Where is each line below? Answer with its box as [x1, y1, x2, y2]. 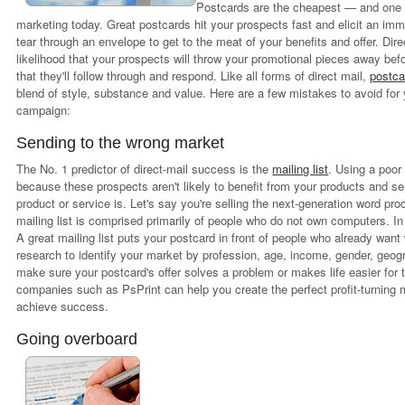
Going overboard [16, 330, 138, 348]
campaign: [16, 101, 71, 118]
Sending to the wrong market [16, 134, 225, 152]
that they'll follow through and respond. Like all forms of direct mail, [16, 67, 371, 84]
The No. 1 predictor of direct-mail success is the [16, 160, 273, 177]
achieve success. [16, 297, 109, 315]
